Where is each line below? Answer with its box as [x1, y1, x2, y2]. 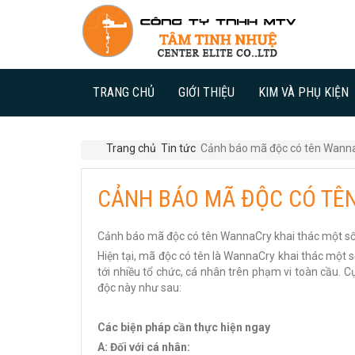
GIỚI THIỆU [178, 85, 235, 100]
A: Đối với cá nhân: [97, 341, 190, 353]
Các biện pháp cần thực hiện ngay [97, 321, 270, 334]
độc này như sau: [97, 281, 181, 294]
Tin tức [160, 142, 196, 155]
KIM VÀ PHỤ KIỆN [258, 85, 349, 100]
